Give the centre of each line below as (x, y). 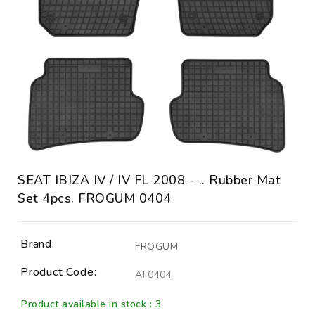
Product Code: (59, 272)
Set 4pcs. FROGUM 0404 (95, 198)
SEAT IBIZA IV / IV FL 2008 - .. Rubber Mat (149, 180)
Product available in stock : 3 (91, 304)
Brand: (38, 244)
